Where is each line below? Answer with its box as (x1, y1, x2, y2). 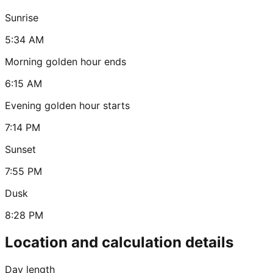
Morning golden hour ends (5, 55, 126, 68)
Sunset (5, 143, 36, 156)
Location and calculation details (5, 233, 233, 252)
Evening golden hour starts (5, 99, 130, 112)
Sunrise (5, 12, 38, 24)
